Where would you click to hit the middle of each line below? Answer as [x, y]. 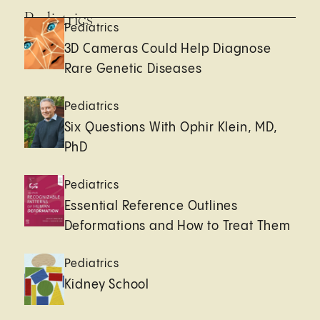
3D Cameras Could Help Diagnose [167, 49]
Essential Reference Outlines [151, 206]
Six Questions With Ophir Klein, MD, [171, 127]
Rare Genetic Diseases [133, 69]
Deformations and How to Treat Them [177, 226]
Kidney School [107, 284]
